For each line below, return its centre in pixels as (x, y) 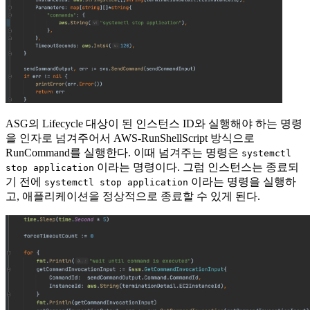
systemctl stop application (116, 182)
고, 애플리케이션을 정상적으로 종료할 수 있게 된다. (133, 196)
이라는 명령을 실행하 (242, 181)
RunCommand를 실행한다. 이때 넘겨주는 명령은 (124, 152)
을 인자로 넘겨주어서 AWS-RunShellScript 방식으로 (130, 138)
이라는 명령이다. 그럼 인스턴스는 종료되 (197, 167)
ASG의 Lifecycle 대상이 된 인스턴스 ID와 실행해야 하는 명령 (154, 123)
